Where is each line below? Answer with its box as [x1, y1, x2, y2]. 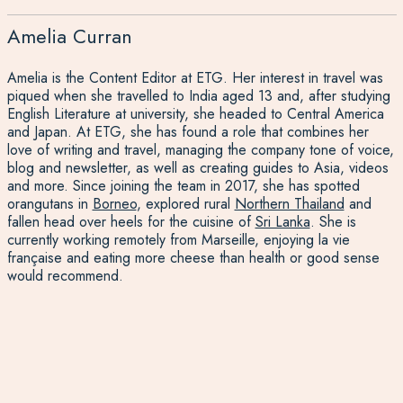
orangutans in [6, 193, 93, 214]
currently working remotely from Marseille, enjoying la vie [6, 228, 350, 250]
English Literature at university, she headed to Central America [6, 103, 384, 124]
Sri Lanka [255, 210, 310, 232]
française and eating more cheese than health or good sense [6, 246, 380, 268]
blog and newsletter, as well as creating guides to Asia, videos [6, 157, 389, 178]
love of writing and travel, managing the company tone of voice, [6, 139, 394, 160]
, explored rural [136, 193, 235, 214]
